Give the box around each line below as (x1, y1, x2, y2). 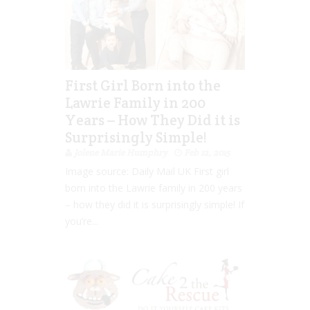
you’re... (65, 214, 98, 228)
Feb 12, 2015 (184, 146, 230, 158)
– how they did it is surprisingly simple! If (65, 197, 244, 211)
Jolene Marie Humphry (74, 146, 167, 158)
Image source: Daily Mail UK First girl (65, 164, 229, 178)
